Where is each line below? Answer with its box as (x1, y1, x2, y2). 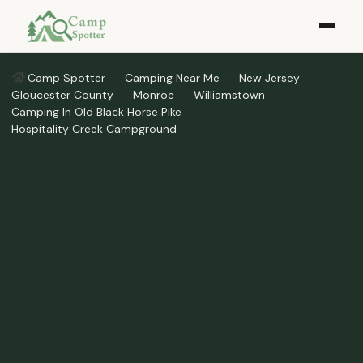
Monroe (133, 88, 174, 102)
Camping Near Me (125, 70, 220, 85)
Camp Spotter (28, 70, 105, 85)
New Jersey (239, 70, 300, 85)
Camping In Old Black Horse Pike (11, 105, 181, 119)
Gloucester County (11, 88, 113, 102)
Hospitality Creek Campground (11, 122, 177, 136)
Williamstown (194, 88, 265, 102)
